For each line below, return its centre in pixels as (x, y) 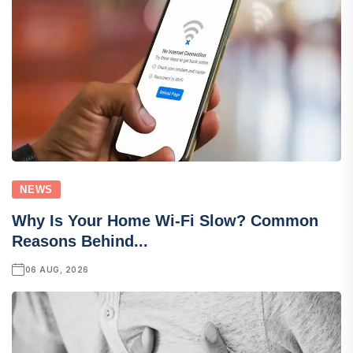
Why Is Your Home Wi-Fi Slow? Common (165, 220)
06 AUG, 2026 (57, 269)
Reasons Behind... (80, 241)
